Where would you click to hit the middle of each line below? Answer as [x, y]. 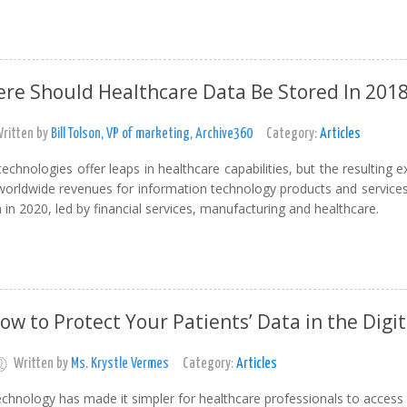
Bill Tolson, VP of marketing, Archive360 [151, 134]
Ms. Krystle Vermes [119, 363]
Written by [42, 363]
